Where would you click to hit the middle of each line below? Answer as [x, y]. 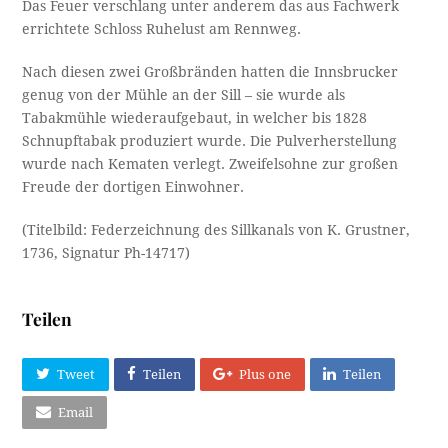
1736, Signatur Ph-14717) [106, 252]
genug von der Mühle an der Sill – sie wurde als [184, 94]
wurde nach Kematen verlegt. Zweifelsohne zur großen [210, 163]
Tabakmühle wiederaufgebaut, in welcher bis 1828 [195, 117]
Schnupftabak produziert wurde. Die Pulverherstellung [210, 140]
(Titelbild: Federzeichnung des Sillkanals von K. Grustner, [216, 229]
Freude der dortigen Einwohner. [133, 186]
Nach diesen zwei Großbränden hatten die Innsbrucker [210, 71]
